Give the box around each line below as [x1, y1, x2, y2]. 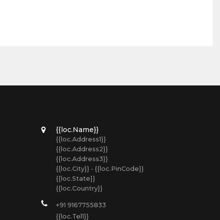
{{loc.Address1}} [55, 136, 106, 143]
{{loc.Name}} [55, 125, 99, 134]
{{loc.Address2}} [55, 145, 108, 153]
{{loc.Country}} [55, 185, 103, 192]
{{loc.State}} [55, 175, 95, 182]
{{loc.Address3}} [55, 155, 108, 163]
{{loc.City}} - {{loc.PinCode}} [55, 165, 144, 172]
